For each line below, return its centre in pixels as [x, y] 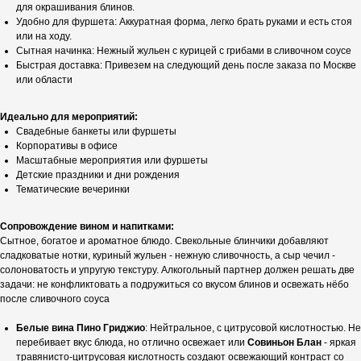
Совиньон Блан [286, 343]
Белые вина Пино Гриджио [81, 328]
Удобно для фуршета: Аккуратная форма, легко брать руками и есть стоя [184, 22]
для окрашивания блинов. [75, 8]
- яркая [340, 343]
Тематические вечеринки [73, 190]
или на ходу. [44, 37]
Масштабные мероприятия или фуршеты [112, 161]
